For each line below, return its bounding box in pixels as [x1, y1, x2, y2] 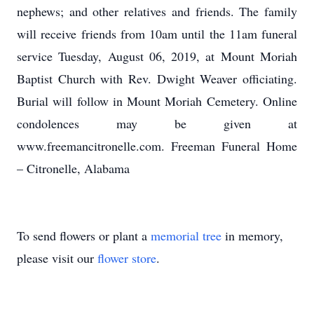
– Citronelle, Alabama [17, 160, 130, 177]
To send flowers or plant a [17, 227, 151, 244]
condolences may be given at [17, 115, 297, 132]
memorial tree [151, 227, 221, 244]
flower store [97, 250, 156, 266]
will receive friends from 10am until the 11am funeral [17, 25, 297, 42]
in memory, [221, 227, 283, 244]
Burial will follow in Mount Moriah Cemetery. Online [17, 93, 297, 109]
